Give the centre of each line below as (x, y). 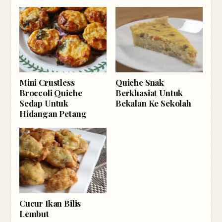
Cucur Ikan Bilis (50, 203)
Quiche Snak (140, 82)
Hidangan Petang (53, 113)
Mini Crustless (47, 82)
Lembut (34, 213)
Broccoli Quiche (51, 92)
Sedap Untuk (44, 103)
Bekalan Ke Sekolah (153, 103)
